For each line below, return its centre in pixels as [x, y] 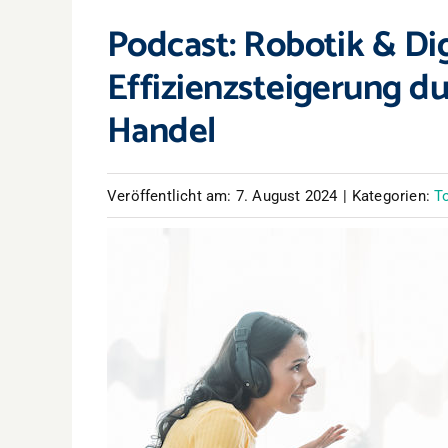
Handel [161, 131]
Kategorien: [393, 195]
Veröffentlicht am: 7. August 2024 [222, 195]
